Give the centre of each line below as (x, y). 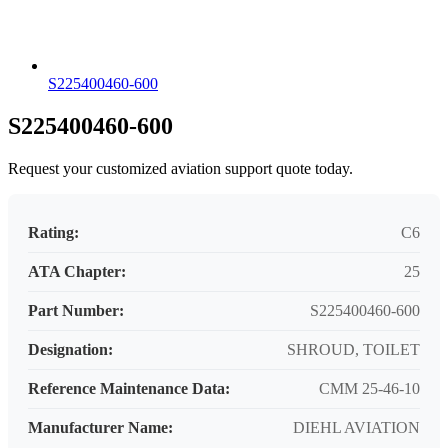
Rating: (53, 233)
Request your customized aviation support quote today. (180, 169)
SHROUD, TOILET (353, 350)
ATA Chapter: (77, 272)
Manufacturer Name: (100, 428)
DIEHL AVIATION (356, 428)
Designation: (70, 350)
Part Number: (76, 311)
